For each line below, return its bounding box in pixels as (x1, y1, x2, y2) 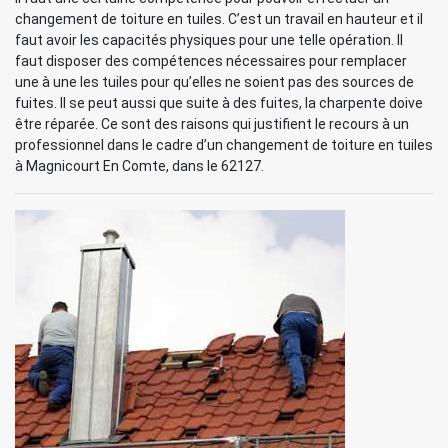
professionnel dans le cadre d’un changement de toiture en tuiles (15, 137, 433, 153)
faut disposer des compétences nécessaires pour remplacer (15, 53, 407, 69)
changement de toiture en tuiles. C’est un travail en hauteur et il (15, 11, 423, 27)
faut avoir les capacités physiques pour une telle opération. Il (15, 32, 403, 48)
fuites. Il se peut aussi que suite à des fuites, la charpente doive (15, 95, 423, 111)
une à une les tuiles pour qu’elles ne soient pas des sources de (15, 74, 414, 90)
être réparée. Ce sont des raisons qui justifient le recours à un (15, 116, 409, 132)
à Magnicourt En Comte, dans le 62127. (15, 158, 264, 174)
